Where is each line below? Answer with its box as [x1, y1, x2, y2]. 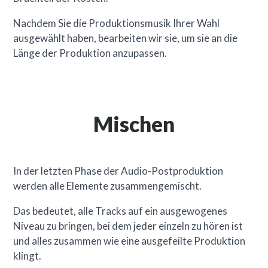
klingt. [13, 249, 42, 262]
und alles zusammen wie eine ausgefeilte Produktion [13, 234, 246, 247]
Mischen [93, 111, 175, 136]
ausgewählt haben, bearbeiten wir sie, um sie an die [13, 31, 238, 44]
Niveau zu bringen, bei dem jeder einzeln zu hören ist [13, 219, 243, 232]
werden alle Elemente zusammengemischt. [13, 179, 202, 192]
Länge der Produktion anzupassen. [13, 46, 167, 59]
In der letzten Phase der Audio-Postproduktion [13, 164, 224, 177]
